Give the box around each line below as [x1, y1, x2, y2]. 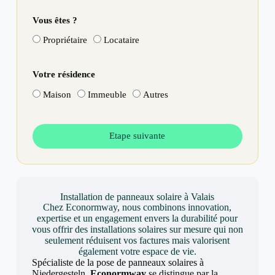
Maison [42, 89, 71, 99]
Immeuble [87, 89, 126, 99]
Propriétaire [42, 35, 87, 45]
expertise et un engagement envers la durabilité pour [37, 212, 238, 223]
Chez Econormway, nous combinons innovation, [43, 201, 232, 212]
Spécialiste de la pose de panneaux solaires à [31, 257, 204, 268]
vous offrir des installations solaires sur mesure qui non [31, 223, 243, 234]
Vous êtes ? [32, 15, 77, 25]
